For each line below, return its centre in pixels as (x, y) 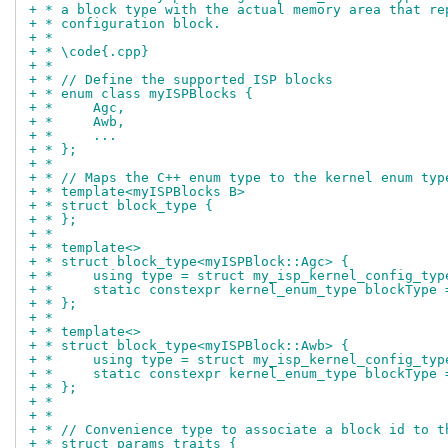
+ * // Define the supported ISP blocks (181, 80)
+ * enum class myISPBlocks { (141, 94)
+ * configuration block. (125, 24)
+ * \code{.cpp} (89, 52)
